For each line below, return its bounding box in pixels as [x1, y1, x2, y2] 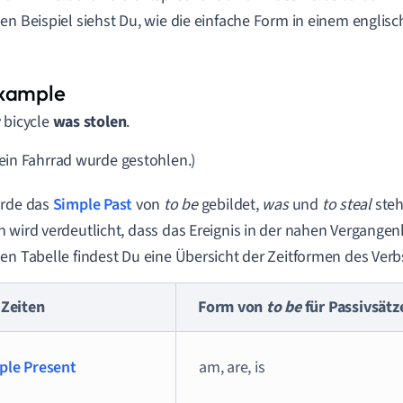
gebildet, [197, 193, 263, 216]
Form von [198, 296, 267, 318]
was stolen [52, 111, 127, 133]
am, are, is [199, 356, 265, 379]
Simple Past [52, 193, 133, 216]
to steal [321, 193, 372, 216]
